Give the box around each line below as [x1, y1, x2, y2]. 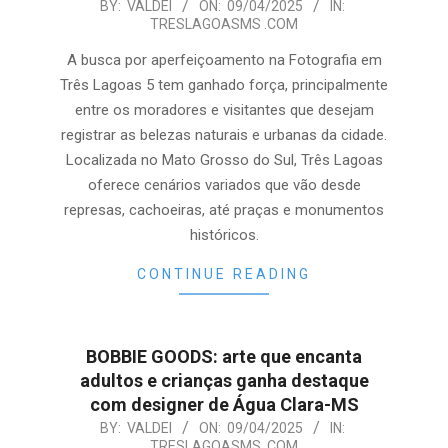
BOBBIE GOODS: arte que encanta [86, 346, 362, 367]
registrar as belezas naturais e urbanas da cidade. [61, 126, 387, 144]
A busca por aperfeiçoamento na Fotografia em [66, 51, 382, 69]
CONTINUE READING [137, 266, 311, 282]
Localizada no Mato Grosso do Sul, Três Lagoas [65, 151, 383, 169]
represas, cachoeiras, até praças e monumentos [64, 201, 384, 219]
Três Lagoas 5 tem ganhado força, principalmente [60, 76, 388, 94]
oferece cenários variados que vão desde [87, 176, 361, 194]
